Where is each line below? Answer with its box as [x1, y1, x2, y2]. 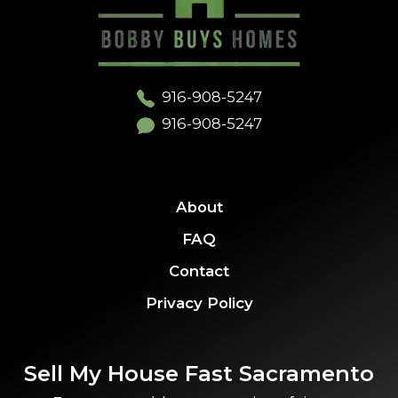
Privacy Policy [145, 293, 253, 312]
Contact [169, 261, 229, 280]
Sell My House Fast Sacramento [24, 360, 374, 386]
